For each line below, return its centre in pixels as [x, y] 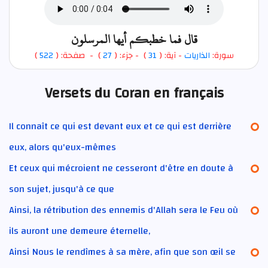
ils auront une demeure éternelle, [80, 231]
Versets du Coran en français [134, 93]
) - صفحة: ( [77, 55]
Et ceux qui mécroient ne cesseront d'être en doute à [121, 168]
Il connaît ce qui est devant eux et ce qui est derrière [120, 126]
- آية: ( [170, 55]
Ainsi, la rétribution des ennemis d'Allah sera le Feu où [124, 210]
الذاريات [197, 55]
